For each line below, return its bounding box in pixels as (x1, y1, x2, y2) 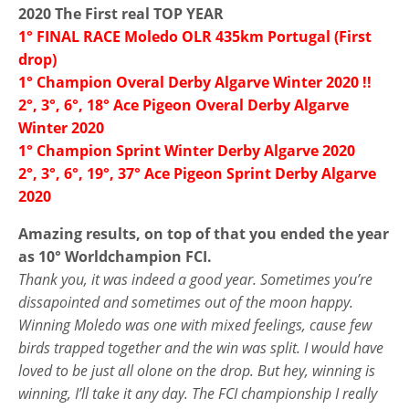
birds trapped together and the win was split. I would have (18, 337, 383, 358)
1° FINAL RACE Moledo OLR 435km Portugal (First (18, 26, 372, 47)
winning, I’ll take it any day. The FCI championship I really (18, 383, 377, 404)
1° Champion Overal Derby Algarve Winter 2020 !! (18, 71, 372, 92)
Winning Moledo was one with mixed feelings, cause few (18, 314, 372, 335)
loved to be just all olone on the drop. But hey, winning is (18, 360, 375, 381)
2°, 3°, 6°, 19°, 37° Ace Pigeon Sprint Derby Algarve (18, 163, 376, 184)
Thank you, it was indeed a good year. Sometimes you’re (18, 268, 372, 289)
